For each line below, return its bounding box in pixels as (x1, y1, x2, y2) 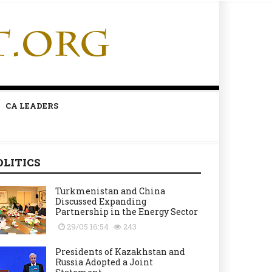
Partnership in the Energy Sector (55, 206, 198, 217)
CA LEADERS (5, 100, 58, 111)
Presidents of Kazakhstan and (55, 246, 185, 257)
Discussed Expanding (55, 195, 146, 207)
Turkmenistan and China (55, 185, 165, 197)
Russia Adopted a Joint (55, 256, 153, 268)
